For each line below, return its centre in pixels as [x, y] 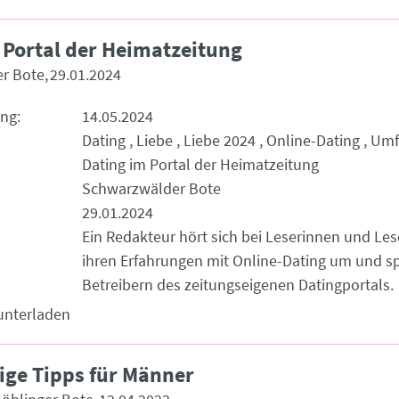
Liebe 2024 [220, 140]
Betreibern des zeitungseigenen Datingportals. [238, 285]
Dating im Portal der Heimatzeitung [200, 164]
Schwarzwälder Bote [151, 188]
